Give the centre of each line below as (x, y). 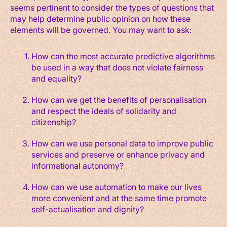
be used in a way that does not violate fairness (117, 67)
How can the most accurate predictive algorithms (123, 56)
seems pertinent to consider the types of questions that (112, 7)
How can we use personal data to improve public (122, 143)
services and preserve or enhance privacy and (118, 154)
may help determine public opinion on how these (100, 18)
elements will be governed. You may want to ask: (102, 29)
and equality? (57, 78)
